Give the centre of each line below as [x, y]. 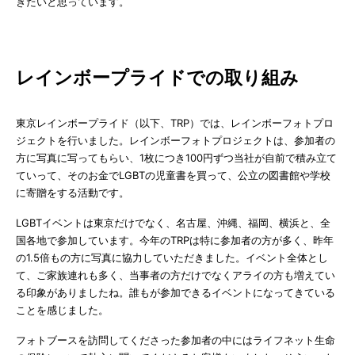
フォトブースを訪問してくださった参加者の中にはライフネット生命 [176, 340]
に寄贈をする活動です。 [73, 192]
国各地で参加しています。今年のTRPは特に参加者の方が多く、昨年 [175, 240]
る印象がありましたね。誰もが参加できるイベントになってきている [176, 292]
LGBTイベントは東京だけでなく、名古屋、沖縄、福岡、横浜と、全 [173, 222]
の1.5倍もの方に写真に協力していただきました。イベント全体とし [172, 257]
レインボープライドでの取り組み [157, 77]
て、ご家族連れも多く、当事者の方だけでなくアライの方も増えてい [176, 275]
